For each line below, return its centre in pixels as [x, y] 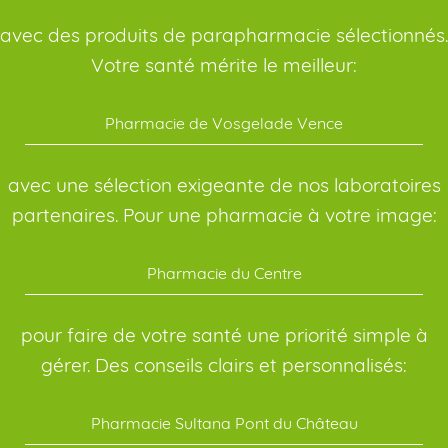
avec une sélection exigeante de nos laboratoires [224, 185]
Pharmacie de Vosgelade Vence [224, 123]
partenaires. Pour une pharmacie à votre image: [224, 215]
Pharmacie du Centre [224, 273]
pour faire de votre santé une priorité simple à [224, 335]
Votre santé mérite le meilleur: [224, 65]
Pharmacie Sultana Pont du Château [224, 423]
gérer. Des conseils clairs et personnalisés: [224, 365]
